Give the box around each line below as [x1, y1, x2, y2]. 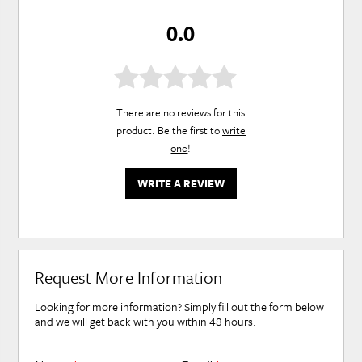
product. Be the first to [116, 122, 222, 139]
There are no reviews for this [116, 104, 246, 121]
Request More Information [35, 265, 223, 290]
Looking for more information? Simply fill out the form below [35, 298, 325, 316]
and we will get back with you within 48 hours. [35, 313, 257, 330]
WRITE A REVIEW [137, 175, 225, 192]
